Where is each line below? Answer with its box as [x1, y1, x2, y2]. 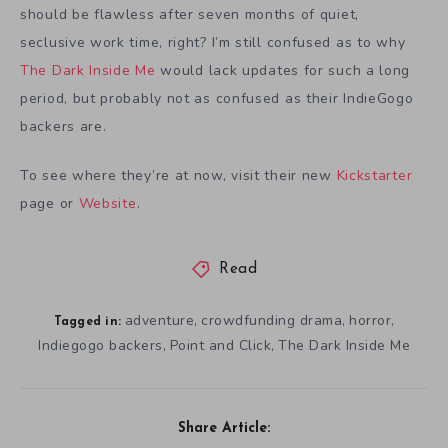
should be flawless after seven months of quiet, [20, 5, 359, 25]
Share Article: [178, 420, 270, 436]
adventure [124, 310, 194, 330]
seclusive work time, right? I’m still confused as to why [20, 33, 406, 53]
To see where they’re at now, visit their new [20, 166, 337, 186]
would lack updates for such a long [155, 61, 411, 81]
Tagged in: [53, 315, 121, 328]
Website [78, 194, 137, 214]
